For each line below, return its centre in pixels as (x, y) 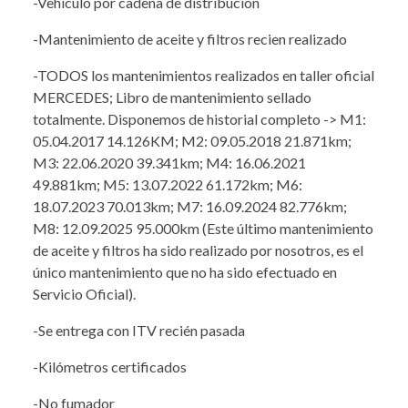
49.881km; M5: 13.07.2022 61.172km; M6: (168, 184)
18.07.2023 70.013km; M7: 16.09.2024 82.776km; (190, 206)
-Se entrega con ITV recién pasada (139, 330)
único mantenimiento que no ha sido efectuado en (185, 271)
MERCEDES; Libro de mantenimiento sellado (172, 97)
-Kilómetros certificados (110, 366)
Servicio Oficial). (84, 293)
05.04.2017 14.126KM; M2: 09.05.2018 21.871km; (192, 140)
